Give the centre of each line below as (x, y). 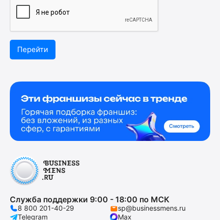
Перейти (33, 49)
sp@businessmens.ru (152, 208)
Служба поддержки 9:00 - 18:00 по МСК (90, 199)
